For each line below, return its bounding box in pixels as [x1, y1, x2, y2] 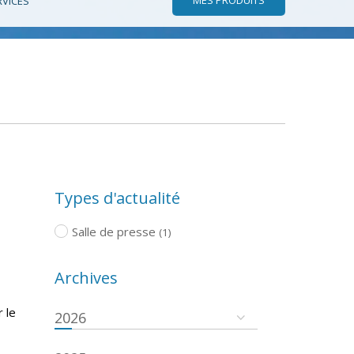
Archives [54, 266, 118, 288]
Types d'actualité [54, 186, 180, 209]
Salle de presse [72, 223, 156, 239]
